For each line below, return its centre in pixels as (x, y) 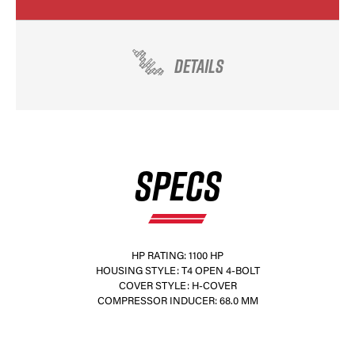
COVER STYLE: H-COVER (177, 286)
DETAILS (198, 65)
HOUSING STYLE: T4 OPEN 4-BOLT (177, 271)
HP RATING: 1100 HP (177, 256)
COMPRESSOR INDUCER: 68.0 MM (177, 302)
